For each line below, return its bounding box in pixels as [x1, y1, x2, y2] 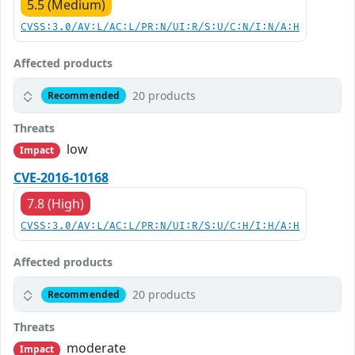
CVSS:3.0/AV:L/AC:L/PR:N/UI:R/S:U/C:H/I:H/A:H [21, 220, 300, 233]
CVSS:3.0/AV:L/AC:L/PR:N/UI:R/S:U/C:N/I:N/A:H [21, 21, 300, 34]
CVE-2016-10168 [13, 169, 109, 187]
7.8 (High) [27, 195, 84, 213]
